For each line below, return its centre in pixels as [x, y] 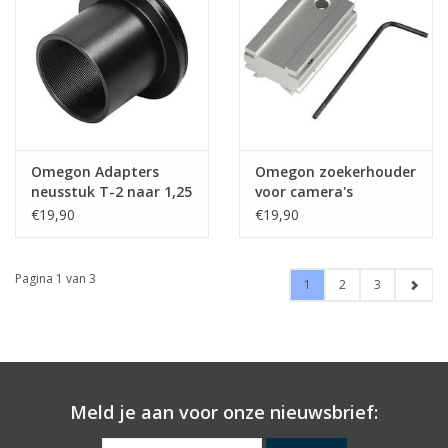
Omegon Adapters [95, 171]
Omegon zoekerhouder [335, 171]
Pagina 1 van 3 [55, 278]
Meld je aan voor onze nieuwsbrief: [224, 411]
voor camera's [304, 191]
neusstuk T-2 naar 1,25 [111, 191]
